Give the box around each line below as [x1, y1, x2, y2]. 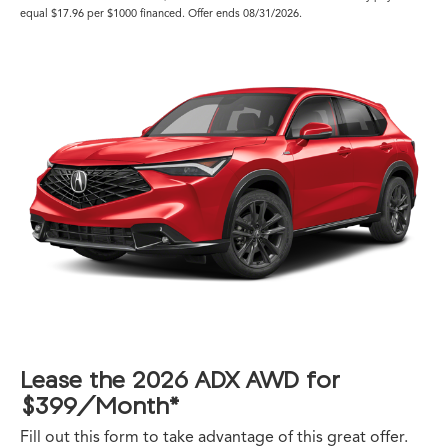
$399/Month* [20, 390, 179, 419]
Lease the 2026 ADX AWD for [20, 364, 340, 393]
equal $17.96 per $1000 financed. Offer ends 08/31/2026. [20, 5, 302, 20]
